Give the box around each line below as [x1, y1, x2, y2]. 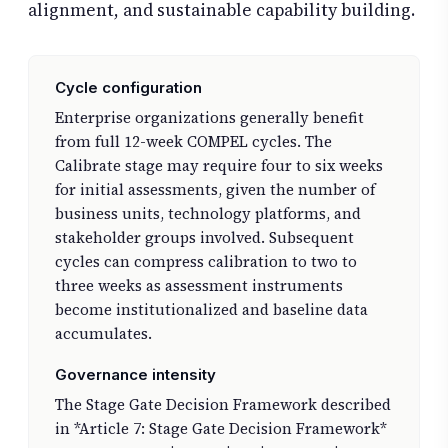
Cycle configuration [54, 78, 202, 98]
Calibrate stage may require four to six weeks [54, 155, 383, 177]
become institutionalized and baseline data [54, 299, 368, 321]
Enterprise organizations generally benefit [54, 107, 364, 129]
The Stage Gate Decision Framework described [54, 393, 391, 415]
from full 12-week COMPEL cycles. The [54, 131, 332, 153]
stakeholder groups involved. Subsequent [54, 227, 354, 249]
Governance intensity [54, 365, 216, 385]
